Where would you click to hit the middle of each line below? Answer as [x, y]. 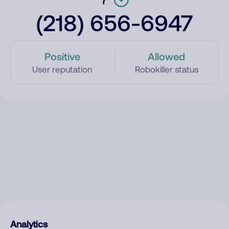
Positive [63, 56]
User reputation [63, 70]
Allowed [167, 56]
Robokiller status [166, 70]
